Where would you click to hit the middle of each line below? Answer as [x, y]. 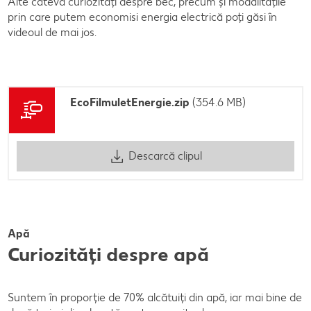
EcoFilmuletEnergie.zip [130, 102]
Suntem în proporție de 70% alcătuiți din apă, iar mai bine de [155, 297]
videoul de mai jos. [52, 32]
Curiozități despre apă [111, 254]
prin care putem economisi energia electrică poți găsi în [142, 17]
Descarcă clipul [165, 156]
